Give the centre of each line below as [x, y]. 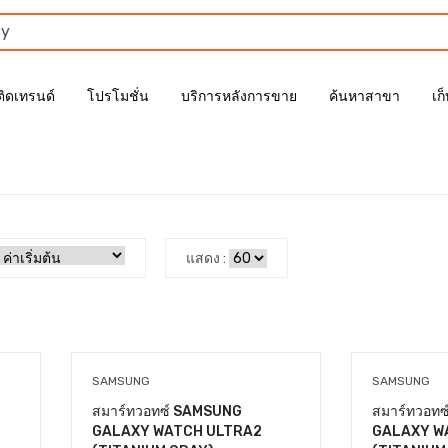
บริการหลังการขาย [238, 96]
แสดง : [205, 258]
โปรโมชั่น [117, 96]
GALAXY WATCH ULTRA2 [177, 431]
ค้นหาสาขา [364, 96]
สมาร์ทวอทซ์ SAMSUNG [167, 411]
